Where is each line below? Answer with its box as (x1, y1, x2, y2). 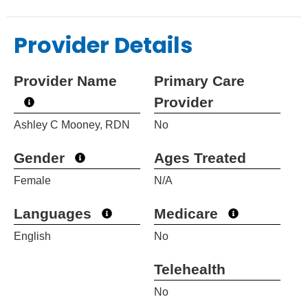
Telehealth (154, 261, 225, 278)
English (14, 230, 51, 243)
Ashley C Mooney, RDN (14, 119, 130, 131)
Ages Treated (154, 150, 246, 166)
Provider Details (14, 30, 192, 61)
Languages (14, 206, 91, 222)
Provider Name (14, 73, 117, 89)
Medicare (154, 206, 218, 222)
